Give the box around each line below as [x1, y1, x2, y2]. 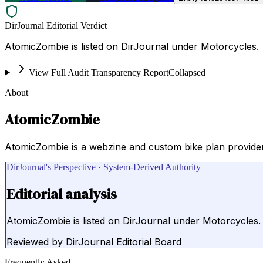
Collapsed [168, 67, 205, 77]
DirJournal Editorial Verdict [5, 20, 107, 31]
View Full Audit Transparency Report [28, 67, 168, 77]
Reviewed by [6, 236, 63, 248]
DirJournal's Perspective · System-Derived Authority [6, 161, 201, 172]
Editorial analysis [6, 184, 117, 204]
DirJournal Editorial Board [66, 236, 181, 248]
